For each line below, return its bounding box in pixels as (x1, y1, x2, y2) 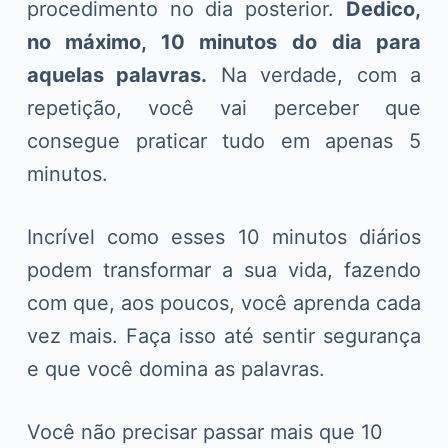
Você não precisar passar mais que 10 (26, 420, 383, 445)
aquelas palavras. (26, 63, 208, 88)
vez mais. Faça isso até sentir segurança (26, 324, 422, 349)
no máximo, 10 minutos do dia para (26, 30, 422, 55)
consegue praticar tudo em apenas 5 (26, 129, 422, 154)
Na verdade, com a (207, 63, 422, 88)
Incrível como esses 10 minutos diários (26, 225, 422, 250)
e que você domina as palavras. (26, 357, 325, 382)
